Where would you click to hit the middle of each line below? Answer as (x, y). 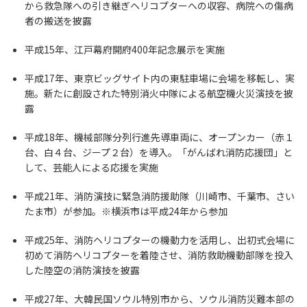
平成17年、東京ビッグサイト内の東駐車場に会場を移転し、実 (160, 78)
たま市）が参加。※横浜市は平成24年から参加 (126, 211)
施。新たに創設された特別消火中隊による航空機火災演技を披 (159, 93)
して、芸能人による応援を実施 (91, 167)
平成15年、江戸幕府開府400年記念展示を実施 (125, 49)
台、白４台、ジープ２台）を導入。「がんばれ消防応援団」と (159, 152)
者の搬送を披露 (58, 21)
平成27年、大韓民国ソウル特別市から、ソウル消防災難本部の (160, 299)
